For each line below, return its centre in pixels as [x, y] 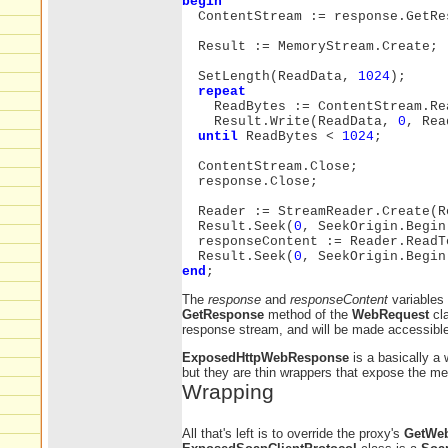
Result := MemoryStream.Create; [310, 46]
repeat [222, 91]
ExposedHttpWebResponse [265, 358]
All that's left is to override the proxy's [293, 434]
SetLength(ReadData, [270, 76]
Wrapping [228, 392]
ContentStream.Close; [270, 166]
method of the [308, 314]
